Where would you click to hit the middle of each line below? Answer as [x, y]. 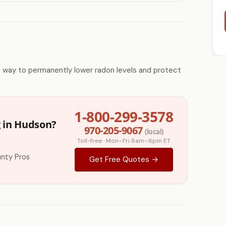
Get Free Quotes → [124, 159]
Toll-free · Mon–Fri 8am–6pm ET [124, 141]
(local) [154, 131]
